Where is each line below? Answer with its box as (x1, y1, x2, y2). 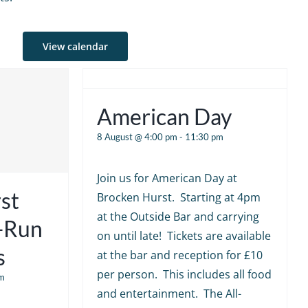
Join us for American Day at (96, 170, 237, 186)
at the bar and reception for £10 (96, 247, 263, 263)
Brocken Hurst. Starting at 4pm (96, 189, 261, 205)
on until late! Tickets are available (96, 228, 271, 243)
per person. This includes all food (96, 266, 272, 282)
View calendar (43, 39, 109, 53)
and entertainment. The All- (96, 285, 241, 301)
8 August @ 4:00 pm (96, 131, 177, 142)
